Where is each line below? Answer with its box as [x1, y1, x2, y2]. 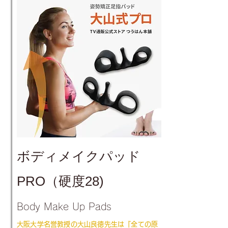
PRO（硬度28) [17, 174, 104, 189]
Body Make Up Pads [17, 202, 115, 211]
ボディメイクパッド [17, 149, 140, 164]
